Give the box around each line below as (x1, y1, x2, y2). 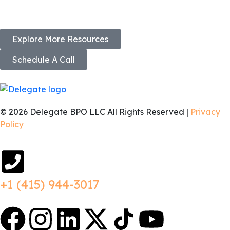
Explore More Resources (12, 33, 108, 44)
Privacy (190, 106, 220, 117)
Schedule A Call (12, 54, 75, 65)
